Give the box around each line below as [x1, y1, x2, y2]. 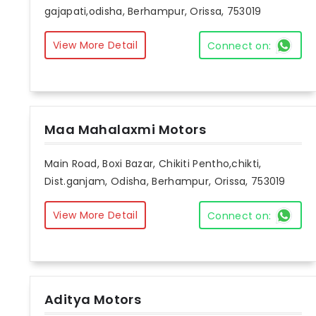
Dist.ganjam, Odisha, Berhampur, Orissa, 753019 [44, 174, 286, 189]
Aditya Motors [44, 291, 142, 309]
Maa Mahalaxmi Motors [44, 121, 206, 139]
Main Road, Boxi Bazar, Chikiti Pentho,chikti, [44, 157, 262, 171]
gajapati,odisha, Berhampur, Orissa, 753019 [44, 4, 262, 19]
